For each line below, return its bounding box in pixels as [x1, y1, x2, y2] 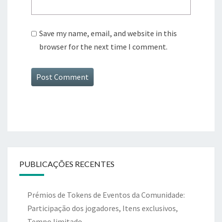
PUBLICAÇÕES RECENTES [19, 159, 114, 169]
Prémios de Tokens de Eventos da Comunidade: [27, 190, 185, 200]
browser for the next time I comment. [39, 42, 168, 52]
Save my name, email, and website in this [39, 28, 177, 39]
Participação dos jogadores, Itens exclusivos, [27, 203, 178, 214]
